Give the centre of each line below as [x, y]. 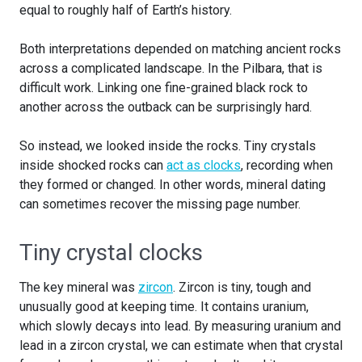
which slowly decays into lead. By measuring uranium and [180, 326]
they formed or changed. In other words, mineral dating [173, 185]
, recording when [287, 166]
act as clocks [204, 166]
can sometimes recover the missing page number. [160, 204]
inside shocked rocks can [93, 166]
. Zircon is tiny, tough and [242, 288]
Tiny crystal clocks [111, 253]
